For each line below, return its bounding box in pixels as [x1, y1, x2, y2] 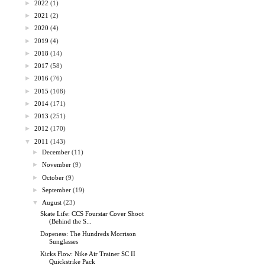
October [42, 173, 64, 181]
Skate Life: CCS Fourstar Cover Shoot [40, 209, 144, 217]
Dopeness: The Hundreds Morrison [40, 230, 137, 237]
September [42, 186, 72, 193]
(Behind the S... [49, 217, 92, 225]
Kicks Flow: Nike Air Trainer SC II [40, 250, 136, 258]
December [42, 148, 70, 156]
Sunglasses [49, 237, 79, 245]
